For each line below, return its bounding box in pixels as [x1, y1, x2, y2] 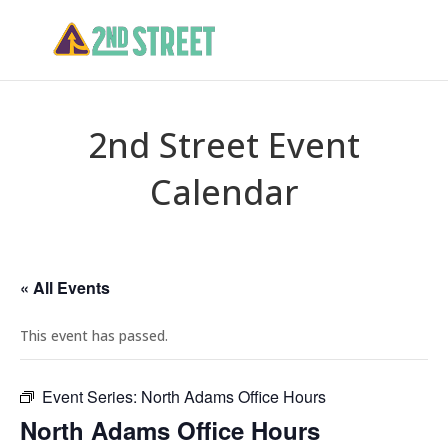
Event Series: [42, 385, 141, 408]
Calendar [149, 169, 299, 215]
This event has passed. [20, 326, 168, 345]
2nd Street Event [88, 122, 360, 168]
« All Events [20, 276, 110, 299]
